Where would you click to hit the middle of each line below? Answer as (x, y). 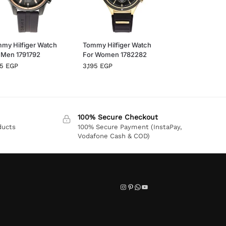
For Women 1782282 (115, 54)
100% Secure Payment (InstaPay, (130, 127)
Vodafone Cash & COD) (114, 136)
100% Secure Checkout (118, 117)
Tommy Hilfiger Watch (117, 45)
